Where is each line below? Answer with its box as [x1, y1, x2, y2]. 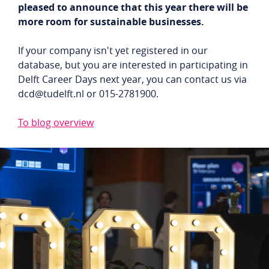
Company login [177, 9, 239, 21]
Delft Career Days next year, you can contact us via [18, 73, 247, 86]
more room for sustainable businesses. [18, 15, 204, 28]
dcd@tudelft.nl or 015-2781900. [18, 87, 159, 100]
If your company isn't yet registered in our [18, 44, 208, 57]
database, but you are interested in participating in [18, 58, 248, 71]
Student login [88, 9, 142, 21]
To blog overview [18, 116, 94, 129]
